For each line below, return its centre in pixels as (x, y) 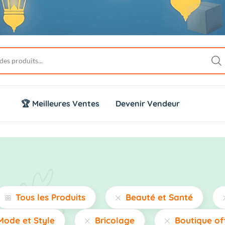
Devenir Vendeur (148, 104)
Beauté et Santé (159, 197)
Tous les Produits (50, 197)
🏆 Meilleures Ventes (60, 104)
